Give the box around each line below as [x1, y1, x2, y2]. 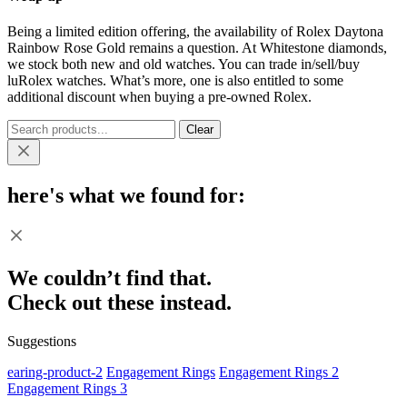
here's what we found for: [7, 183, 245, 207]
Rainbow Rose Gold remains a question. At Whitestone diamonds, [7, 39, 387, 55]
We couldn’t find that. [7, 265, 212, 290]
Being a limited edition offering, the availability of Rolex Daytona [7, 23, 383, 39]
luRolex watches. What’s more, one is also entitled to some [7, 72, 343, 88]
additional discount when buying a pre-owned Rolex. [7, 88, 312, 104]
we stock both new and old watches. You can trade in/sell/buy [7, 55, 360, 72]
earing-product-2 [7, 363, 103, 380]
